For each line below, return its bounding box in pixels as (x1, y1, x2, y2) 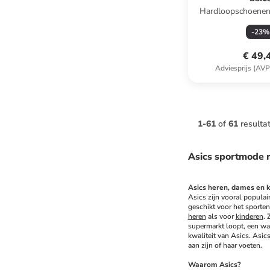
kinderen (235, 212, 263, 221)
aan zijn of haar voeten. (187, 240, 262, 250)
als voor (206, 212, 236, 221)
